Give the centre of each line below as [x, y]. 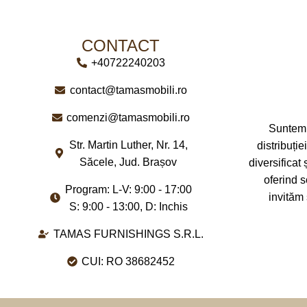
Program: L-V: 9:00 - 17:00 [128, 189]
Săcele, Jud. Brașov [128, 162]
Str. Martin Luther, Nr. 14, [128, 145]
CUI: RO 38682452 [128, 261]
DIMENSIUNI [46, 35]
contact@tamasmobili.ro [128, 90]
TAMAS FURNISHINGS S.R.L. [128, 234]
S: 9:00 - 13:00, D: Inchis [128, 206]
